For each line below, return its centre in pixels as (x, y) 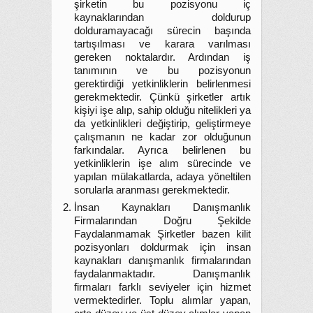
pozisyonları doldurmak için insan (162, 247)
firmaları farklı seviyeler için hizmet (162, 287)
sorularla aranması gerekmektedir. (152, 190)
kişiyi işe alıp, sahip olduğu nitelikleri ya (162, 110)
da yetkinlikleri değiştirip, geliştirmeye (162, 124)
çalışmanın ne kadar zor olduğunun (162, 137)
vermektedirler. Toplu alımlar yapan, (162, 300)
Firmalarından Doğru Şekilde (162, 221)
